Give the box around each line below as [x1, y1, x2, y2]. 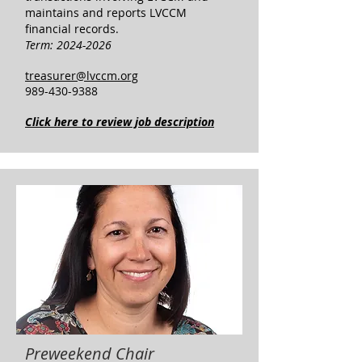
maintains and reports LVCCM [25, 5, 187, 20]
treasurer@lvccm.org [25, 68, 138, 83]
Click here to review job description [25, 114, 214, 129]
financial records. [25, 21, 119, 36]
